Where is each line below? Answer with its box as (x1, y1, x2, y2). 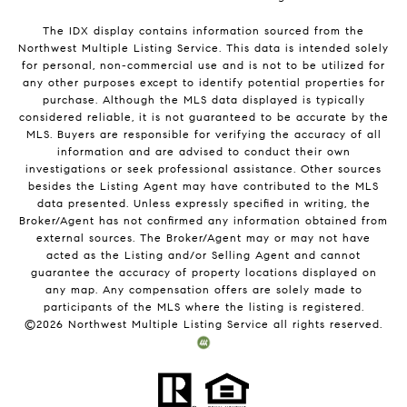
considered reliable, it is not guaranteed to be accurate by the (18, 110, 389, 124)
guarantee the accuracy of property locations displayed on (30, 265, 377, 280)
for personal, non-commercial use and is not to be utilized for (22, 58, 385, 73)
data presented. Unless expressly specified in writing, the (36, 196, 371, 211)
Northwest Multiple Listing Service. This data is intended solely (18, 41, 389, 55)
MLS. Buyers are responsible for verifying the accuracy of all (25, 127, 382, 142)
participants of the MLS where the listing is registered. (43, 300, 364, 314)
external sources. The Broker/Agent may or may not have (36, 231, 371, 245)
